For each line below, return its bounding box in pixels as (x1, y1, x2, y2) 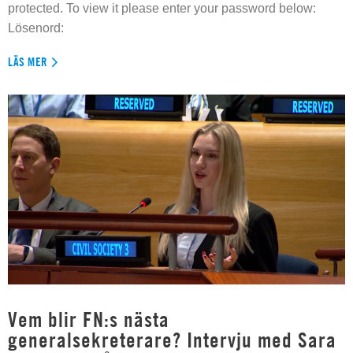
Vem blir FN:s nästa (8, 307, 169, 332)
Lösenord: (8, 20, 64, 35)
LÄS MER (8, 54, 48, 69)
